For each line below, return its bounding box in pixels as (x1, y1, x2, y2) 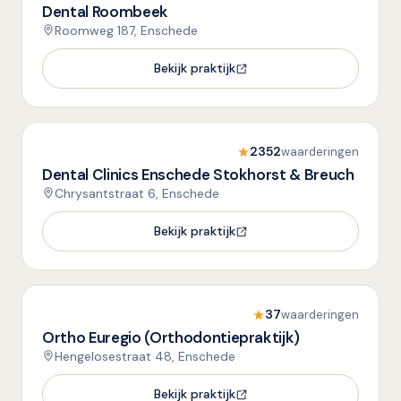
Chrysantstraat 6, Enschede (55, 185, 219, 201)
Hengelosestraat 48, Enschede (55, 348, 235, 364)
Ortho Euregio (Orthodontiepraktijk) (42, 328, 301, 347)
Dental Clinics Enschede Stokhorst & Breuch (42, 165, 354, 184)
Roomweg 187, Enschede (55, 22, 198, 38)
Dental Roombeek (42, 2, 168, 21)
